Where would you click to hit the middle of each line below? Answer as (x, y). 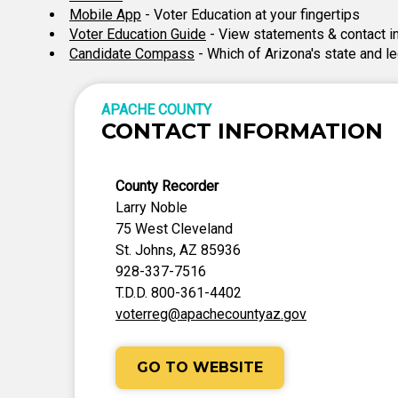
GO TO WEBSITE (200, 367)
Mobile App (105, 15)
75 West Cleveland (174, 229)
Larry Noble (151, 207)
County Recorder (167, 186)
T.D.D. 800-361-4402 (179, 293)
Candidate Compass (132, 54)
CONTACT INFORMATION (242, 131)
